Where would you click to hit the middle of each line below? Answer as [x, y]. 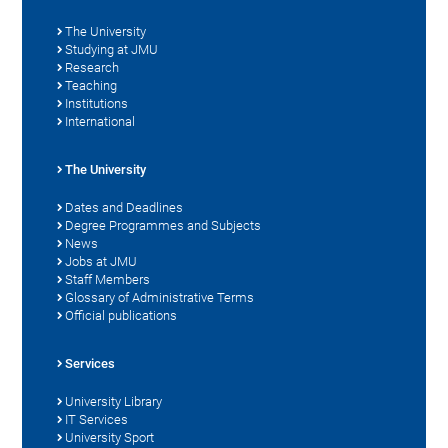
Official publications [121, 316]
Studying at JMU [112, 50]
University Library [114, 402]
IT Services [97, 420]
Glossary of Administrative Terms [160, 298]
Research [92, 68]
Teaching [91, 86]
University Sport [110, 438]
